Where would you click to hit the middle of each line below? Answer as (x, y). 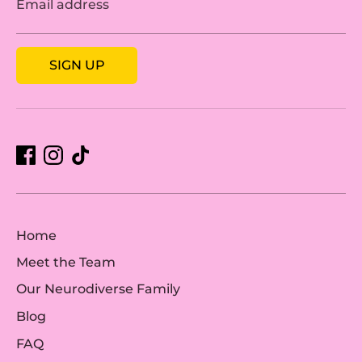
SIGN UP (77, 65)
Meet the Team (66, 263)
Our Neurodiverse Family (98, 289)
